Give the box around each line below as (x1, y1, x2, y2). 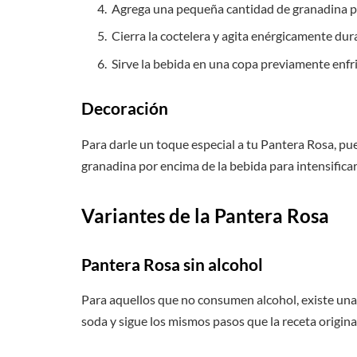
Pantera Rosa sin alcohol (81, 254, 263, 274)
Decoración (81, 99, 168, 119)
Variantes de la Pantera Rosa (81, 204, 329, 228)
